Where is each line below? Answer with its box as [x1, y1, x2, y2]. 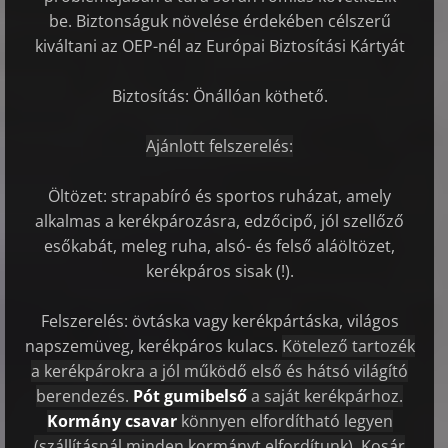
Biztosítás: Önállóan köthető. [111, 85, 328, 108]
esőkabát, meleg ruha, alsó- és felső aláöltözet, [44, 235, 396, 258]
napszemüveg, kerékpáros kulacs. [24, 335, 282, 358]
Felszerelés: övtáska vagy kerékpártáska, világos [40, 310, 399, 333]
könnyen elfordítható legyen [176, 410, 393, 433]
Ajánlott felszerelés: [146, 135, 294, 158]
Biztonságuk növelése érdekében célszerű [75, 10, 391, 33]
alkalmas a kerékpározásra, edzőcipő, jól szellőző [35, 210, 405, 233]
